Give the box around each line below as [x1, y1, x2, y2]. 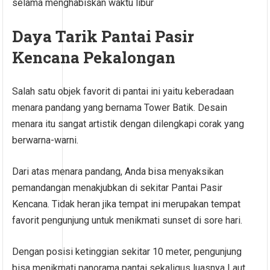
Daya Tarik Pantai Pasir [12, 26, 195, 47]
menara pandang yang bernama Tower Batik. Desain [12, 102, 228, 114]
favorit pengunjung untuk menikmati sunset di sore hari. [12, 215, 243, 227]
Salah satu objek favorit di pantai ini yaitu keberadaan [12, 86, 234, 98]
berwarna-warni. [12, 134, 79, 146]
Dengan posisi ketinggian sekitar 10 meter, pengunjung [12, 246, 242, 258]
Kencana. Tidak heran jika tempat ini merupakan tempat [12, 198, 241, 210]
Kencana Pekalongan [12, 47, 176, 68]
